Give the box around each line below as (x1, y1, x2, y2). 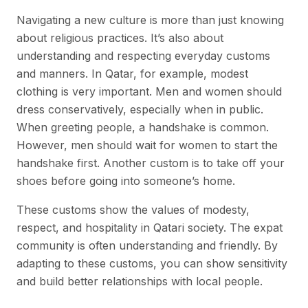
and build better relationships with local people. (16, 274, 263, 288)
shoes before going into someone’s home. (16, 173, 235, 188)
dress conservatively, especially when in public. (16, 102, 263, 116)
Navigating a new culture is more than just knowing (16, 12, 284, 27)
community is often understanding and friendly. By (16, 238, 278, 252)
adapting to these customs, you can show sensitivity (16, 256, 287, 270)
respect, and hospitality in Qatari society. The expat (16, 220, 283, 234)
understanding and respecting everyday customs (16, 48, 270, 63)
